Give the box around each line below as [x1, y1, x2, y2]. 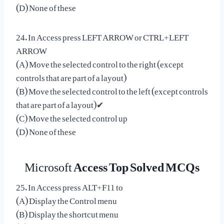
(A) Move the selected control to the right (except [16, 51, 183, 72]
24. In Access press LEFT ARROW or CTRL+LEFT [16, 24, 188, 45]
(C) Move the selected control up [16, 105, 127, 126]
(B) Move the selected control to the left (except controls [16, 78, 208, 99]
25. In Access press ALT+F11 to [16, 174, 123, 195]
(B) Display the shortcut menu [16, 201, 118, 222]
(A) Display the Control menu [16, 187, 117, 209]
